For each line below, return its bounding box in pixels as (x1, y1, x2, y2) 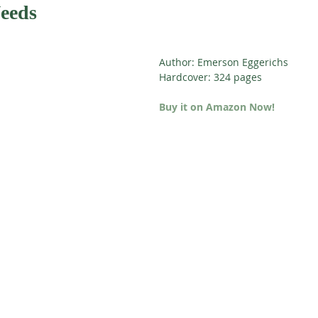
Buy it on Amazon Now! (159, 100, 275, 114)
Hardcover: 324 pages (159, 70, 262, 84)
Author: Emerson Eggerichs (159, 55, 288, 69)
